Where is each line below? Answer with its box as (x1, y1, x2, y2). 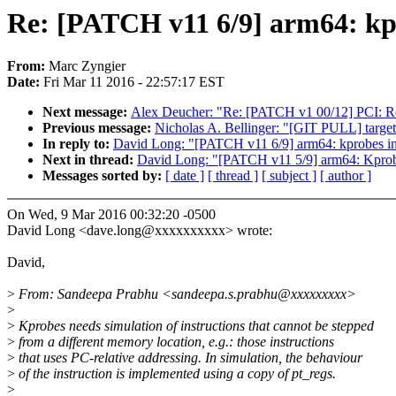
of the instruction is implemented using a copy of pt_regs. (15, 366, 336, 382)
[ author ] (320, 168, 371, 184)
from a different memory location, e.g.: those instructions (15, 334, 334, 350)
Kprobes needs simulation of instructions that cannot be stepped (15, 318, 374, 334)
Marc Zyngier (49, 58, 126, 74)
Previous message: (42, 120, 155, 136)
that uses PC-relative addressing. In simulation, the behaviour (15, 350, 362, 366)
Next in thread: (42, 152, 137, 168)
